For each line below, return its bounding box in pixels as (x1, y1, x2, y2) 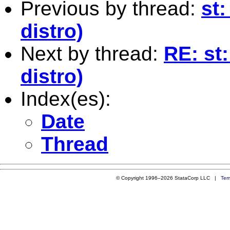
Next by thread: (21, 42, 164, 65)
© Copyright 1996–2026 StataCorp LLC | (116, 175, 221, 181)
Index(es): (21, 87, 111, 110)
